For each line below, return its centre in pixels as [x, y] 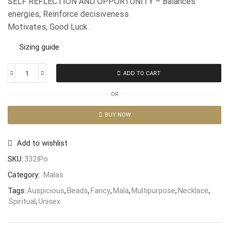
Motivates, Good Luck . [49, 27]
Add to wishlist [42, 143]
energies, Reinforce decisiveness [68, 14]
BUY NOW [118, 115]
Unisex [49, 201]
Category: [25, 175]
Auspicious [46, 190]
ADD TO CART [142, 73]
